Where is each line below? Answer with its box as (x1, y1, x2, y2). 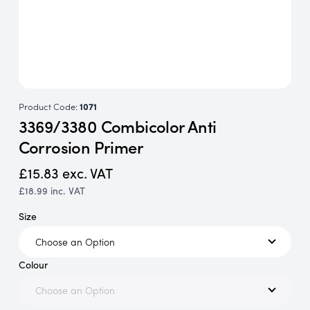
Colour (18, 257, 48, 271)
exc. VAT (62, 162, 113, 183)
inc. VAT (50, 183, 85, 197)
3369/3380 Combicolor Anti (18, 113, 217, 138)
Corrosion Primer (18, 134, 144, 158)
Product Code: (18, 99, 80, 113)
